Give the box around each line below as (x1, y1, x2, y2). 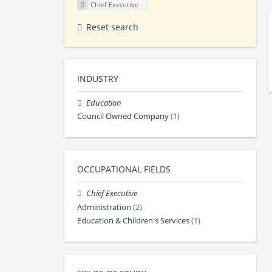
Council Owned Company (77, 111, 169, 122)
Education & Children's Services (77, 215, 189, 226)
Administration (77, 202, 131, 212)
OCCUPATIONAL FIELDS (77, 163, 171, 175)
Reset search (86, 21, 138, 33)
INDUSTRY (77, 73, 118, 85)
